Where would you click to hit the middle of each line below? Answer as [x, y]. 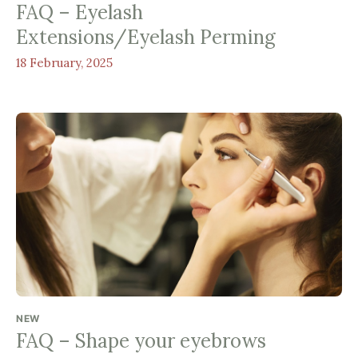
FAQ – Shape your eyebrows [141, 340]
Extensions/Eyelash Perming [146, 38]
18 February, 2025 [64, 63]
